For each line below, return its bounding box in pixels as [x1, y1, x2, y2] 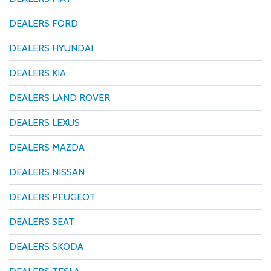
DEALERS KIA [9, 67, 66, 79]
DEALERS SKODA [9, 240, 83, 252]
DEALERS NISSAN [9, 166, 85, 178]
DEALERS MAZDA [9, 141, 85, 153]
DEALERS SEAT [9, 215, 74, 227]
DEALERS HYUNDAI [9, 42, 93, 54]
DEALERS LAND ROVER [9, 91, 110, 103]
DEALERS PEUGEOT [9, 191, 96, 203]
